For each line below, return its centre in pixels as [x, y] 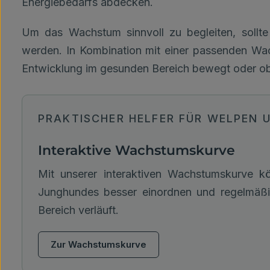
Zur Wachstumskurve [99, 244]
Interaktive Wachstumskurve [137, 150]
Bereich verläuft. [78, 210]
